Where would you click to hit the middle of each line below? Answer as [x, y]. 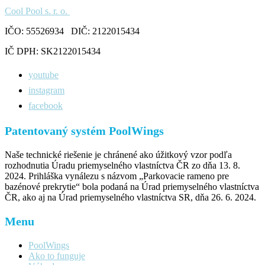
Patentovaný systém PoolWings [84, 131]
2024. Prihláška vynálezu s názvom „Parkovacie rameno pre [117, 176]
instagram [46, 91]
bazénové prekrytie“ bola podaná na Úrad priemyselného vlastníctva [132, 187]
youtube [43, 75]
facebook [46, 106]
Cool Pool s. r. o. [37, 11]
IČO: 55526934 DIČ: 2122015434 [72, 31]
